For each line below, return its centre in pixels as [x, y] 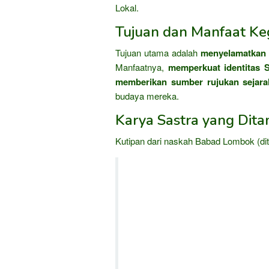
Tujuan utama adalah [158, 53]
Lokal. [127, 8]
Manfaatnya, [142, 67]
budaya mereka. [147, 96]
